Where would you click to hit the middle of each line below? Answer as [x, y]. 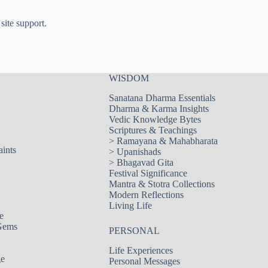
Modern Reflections [146, 194]
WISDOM [129, 78]
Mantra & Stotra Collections [162, 184]
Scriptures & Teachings [153, 130]
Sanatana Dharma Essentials [162, 98]
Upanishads [138, 151]
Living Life [130, 205]
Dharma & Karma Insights [159, 108]
